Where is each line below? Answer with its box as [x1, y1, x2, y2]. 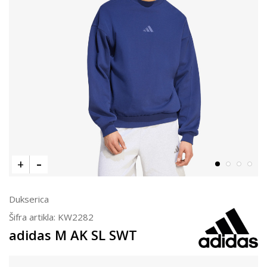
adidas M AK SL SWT [9, 225, 137, 244]
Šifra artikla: [9, 210, 58, 223]
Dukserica [9, 193, 49, 205]
